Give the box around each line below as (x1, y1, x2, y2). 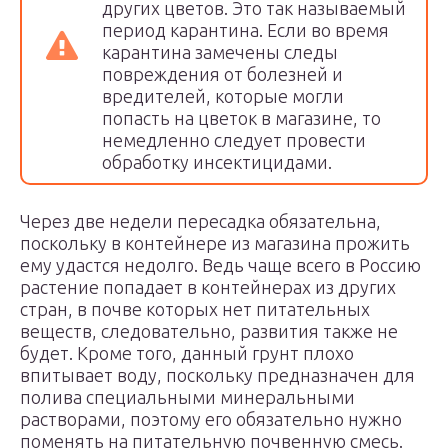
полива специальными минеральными (20, 387, 355, 407)
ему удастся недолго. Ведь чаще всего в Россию (20, 255, 421, 275)
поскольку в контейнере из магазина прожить (20, 233, 410, 253)
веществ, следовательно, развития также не (20, 321, 398, 341)
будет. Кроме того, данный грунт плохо (20, 343, 354, 363)
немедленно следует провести (102, 130, 366, 150)
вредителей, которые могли (102, 86, 344, 106)
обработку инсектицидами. (102, 152, 332, 172)
